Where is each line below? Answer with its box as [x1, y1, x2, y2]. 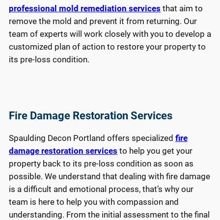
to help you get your [117, 145, 192, 156]
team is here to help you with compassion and [9, 196, 179, 207]
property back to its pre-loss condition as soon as [9, 158, 193, 168]
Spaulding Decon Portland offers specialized [9, 133, 175, 143]
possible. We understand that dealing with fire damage [9, 171, 210, 181]
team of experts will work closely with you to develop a [9, 28, 211, 39]
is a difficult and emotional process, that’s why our [9, 184, 193, 194]
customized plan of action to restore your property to [9, 41, 206, 52]
